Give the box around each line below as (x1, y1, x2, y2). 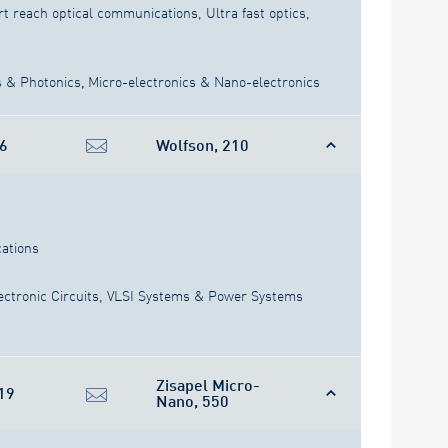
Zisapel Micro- (156, 375, 260, 395)
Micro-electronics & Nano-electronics (88, 73, 320, 91)
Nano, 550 (156, 391, 229, 411)
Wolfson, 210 (156, 134, 249, 154)
